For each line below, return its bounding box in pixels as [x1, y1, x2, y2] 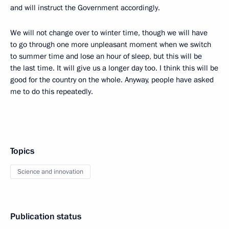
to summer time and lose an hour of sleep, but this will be [10, 51, 202, 62]
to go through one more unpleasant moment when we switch [10, 39, 211, 50]
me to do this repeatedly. [10, 86, 93, 97]
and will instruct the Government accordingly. [10, 3, 160, 13]
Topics [10, 145, 34, 157]
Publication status [10, 211, 81, 223]
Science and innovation [17, 167, 83, 177]
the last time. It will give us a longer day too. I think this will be [10, 63, 218, 74]
